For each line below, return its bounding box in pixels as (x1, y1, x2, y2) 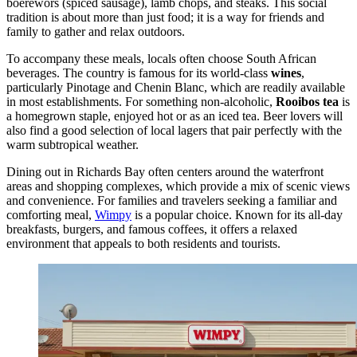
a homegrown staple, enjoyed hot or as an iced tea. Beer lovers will (6, 108, 343, 123)
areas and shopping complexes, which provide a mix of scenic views (6, 178, 350, 193)
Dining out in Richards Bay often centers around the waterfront (6, 164, 324, 178)
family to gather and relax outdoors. (6, 24, 185, 38)
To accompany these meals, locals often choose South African (6, 51, 316, 65)
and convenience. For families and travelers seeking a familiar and (6, 193, 337, 207)
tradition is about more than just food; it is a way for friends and (6, 10, 324, 24)
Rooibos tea (276, 94, 339, 108)
